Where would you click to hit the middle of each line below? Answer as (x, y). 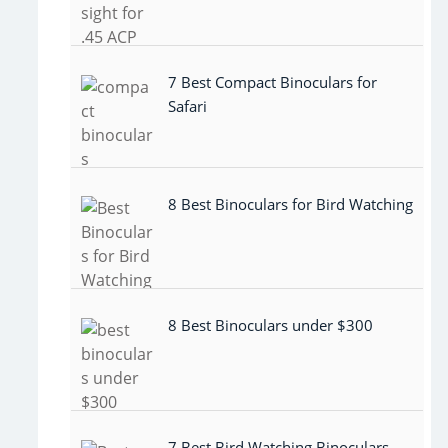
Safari (187, 105)
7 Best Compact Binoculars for (272, 81)
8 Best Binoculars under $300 (270, 325)
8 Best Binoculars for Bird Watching (290, 203)
